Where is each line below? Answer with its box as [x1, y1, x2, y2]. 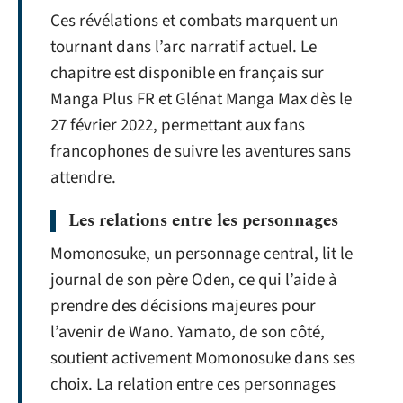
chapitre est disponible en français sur [50, 60, 324, 85]
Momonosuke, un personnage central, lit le [50, 242, 353, 266]
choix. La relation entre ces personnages [50, 372, 336, 397]
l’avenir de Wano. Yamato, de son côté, [50, 320, 325, 345]
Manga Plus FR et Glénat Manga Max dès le [50, 86, 352, 112]
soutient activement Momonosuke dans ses [50, 346, 355, 371]
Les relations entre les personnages [68, 208, 338, 234]
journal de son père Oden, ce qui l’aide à [50, 268, 337, 292]
